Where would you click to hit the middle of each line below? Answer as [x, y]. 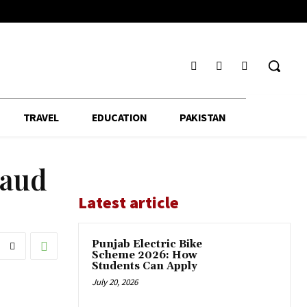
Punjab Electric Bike [147, 245]
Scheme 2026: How [145, 256]
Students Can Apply [145, 267]
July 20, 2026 [115, 282]
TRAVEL [41, 118]
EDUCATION [119, 118]
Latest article [128, 203]
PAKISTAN [203, 118]
